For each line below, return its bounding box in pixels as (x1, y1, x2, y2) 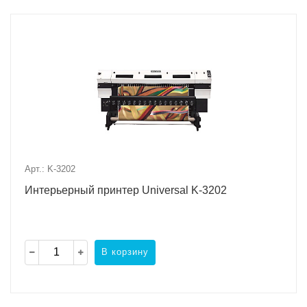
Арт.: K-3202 (25, 163, 75, 174)
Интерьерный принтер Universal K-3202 (25, 184, 227, 196)
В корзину (101, 247, 149, 258)
